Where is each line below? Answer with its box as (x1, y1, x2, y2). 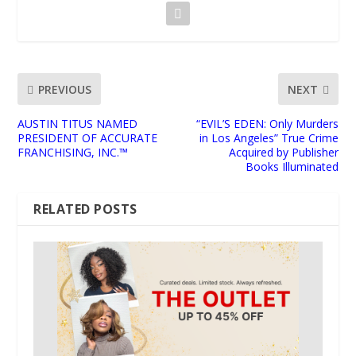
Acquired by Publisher (228, 145, 339, 161)
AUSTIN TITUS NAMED (17, 116, 138, 132)
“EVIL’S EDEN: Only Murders (195, 116, 339, 132)
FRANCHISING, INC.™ (17, 145, 129, 161)
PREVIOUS (38, 81, 92, 97)
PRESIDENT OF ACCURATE (17, 130, 158, 146)
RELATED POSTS (33, 200, 137, 219)
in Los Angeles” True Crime (199, 130, 339, 146)
